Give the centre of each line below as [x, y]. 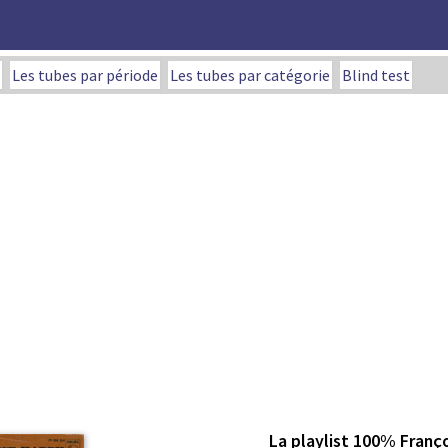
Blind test [376, 75]
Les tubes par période [85, 75]
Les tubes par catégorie [250, 75]
